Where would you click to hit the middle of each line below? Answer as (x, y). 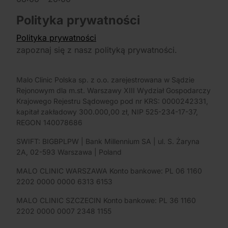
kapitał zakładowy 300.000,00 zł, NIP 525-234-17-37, (107, 112)
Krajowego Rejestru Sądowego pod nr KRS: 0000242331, (112, 101)
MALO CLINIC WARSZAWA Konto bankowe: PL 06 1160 (109, 171)
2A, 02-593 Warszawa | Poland (69, 152)
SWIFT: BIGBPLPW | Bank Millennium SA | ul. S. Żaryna (108, 141)
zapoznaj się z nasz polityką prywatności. (97, 50)
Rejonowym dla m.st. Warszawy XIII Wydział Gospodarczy (113, 91)
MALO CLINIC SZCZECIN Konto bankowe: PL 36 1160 (106, 201)
